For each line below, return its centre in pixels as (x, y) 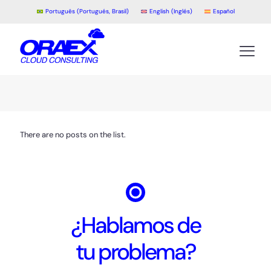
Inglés (181, 11)
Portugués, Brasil (103, 11)
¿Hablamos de (135, 225)
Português (60, 11)
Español (224, 11)
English (159, 11)
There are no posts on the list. (73, 134)
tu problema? (135, 251)
